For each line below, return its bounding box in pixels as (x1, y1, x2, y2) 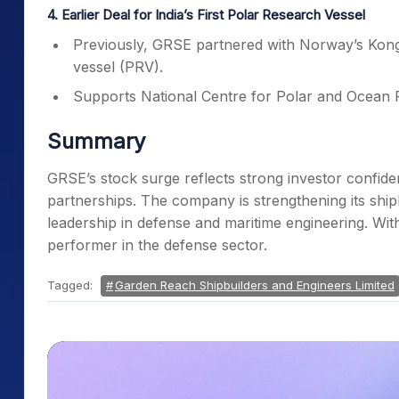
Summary (47, 128, 145, 154)
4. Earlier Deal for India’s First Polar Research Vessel (47, 6, 365, 23)
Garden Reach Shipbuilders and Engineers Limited (115, 278, 395, 292)
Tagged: (47, 278, 96, 292)
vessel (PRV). (73, 58, 163, 76)
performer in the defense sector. (47, 236, 267, 254)
